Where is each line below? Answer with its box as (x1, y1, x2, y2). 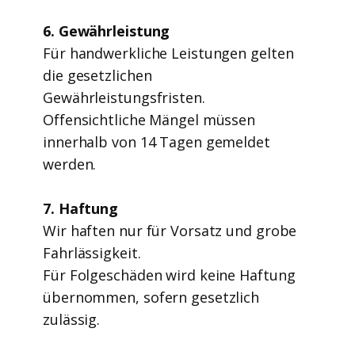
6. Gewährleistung (43, 21, 174, 40)
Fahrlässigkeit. (43, 243, 141, 262)
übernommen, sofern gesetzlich (43, 288, 260, 307)
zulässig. (43, 310, 105, 329)
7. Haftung (43, 199, 122, 218)
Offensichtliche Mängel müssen (43, 110, 256, 129)
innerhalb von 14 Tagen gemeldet (43, 132, 270, 151)
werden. (43, 155, 101, 174)
